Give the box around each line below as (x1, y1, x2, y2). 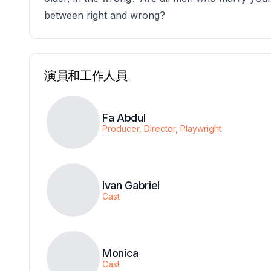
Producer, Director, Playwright (102, 123, 221, 134)
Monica (102, 247, 139, 260)
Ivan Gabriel (102, 179, 160, 192)
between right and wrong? (44, 9, 165, 22)
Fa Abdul (102, 111, 146, 125)
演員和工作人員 (44, 68, 128, 83)
